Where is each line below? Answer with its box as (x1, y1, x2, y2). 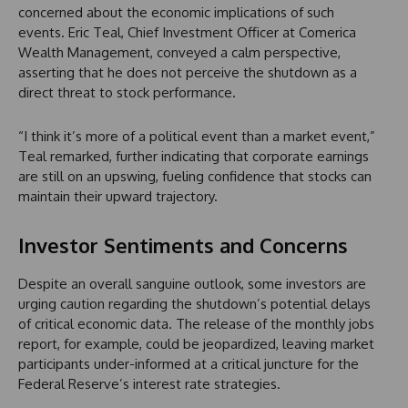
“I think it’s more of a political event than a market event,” (18, 127, 375, 145)
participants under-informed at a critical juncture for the (18, 354, 359, 372)
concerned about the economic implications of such (18, 3, 334, 21)
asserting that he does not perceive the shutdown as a (18, 63, 357, 81)
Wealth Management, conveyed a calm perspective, (18, 43, 341, 61)
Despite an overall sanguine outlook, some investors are (18, 274, 366, 292)
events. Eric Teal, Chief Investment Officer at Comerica (18, 23, 356, 41)
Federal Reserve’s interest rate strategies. (18, 374, 280, 393)
